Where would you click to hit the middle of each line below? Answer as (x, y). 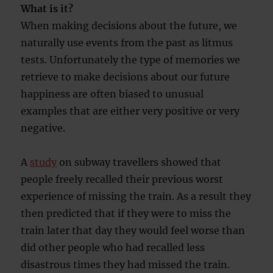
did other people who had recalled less (113, 247)
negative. (43, 128)
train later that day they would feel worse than (133, 230)
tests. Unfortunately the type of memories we (131, 60)
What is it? (47, 9)
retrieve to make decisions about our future (126, 77)
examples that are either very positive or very (130, 111)
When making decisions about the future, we (129, 26)
